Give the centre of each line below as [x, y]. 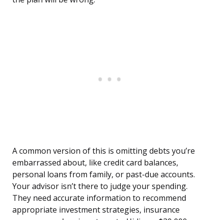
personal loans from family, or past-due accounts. [104, 175]
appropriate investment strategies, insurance [96, 210]
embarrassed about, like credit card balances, [95, 163]
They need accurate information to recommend [99, 198]
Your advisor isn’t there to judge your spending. [100, 186]
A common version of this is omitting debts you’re [104, 151]
